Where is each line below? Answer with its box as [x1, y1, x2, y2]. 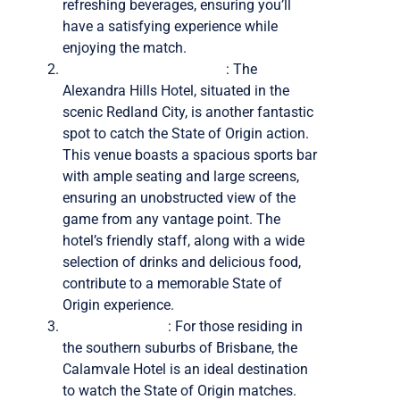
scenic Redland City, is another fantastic [62, 103, 313, 121]
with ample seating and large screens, [62, 167, 299, 185]
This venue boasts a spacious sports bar [62, 146, 317, 163]
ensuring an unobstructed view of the [62, 188, 296, 206]
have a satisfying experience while [62, 17, 278, 35]
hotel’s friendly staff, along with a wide [62, 231, 304, 249]
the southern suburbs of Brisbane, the [62, 338, 297, 356]
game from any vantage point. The [62, 210, 280, 228]
